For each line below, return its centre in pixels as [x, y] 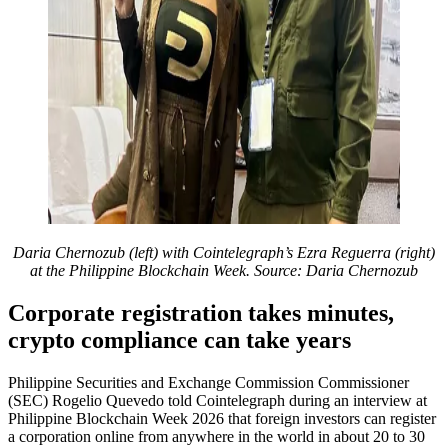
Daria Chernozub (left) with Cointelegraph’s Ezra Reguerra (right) [224, 252]
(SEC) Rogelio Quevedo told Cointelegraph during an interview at [217, 400]
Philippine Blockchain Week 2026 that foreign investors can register [222, 418]
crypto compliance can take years [182, 339]
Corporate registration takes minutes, [201, 312]
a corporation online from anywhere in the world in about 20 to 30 [216, 436]
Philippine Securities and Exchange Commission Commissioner [208, 382]
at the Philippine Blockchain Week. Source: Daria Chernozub [224, 270]
